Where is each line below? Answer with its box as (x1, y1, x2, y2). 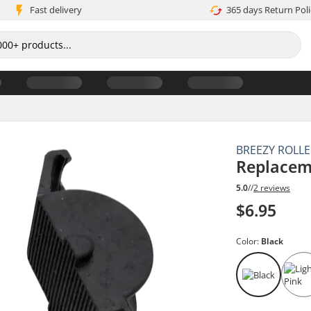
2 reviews (253, 182, 291, 194)
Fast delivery (29, 3, 82, 16)
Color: (236, 235, 262, 248)
